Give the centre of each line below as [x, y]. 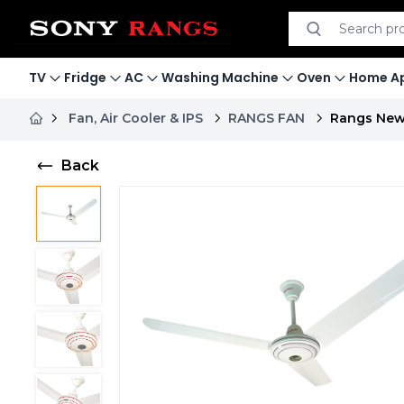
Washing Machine [220, 78]
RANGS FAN [266, 118]
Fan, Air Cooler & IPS [136, 118]
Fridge [85, 78]
